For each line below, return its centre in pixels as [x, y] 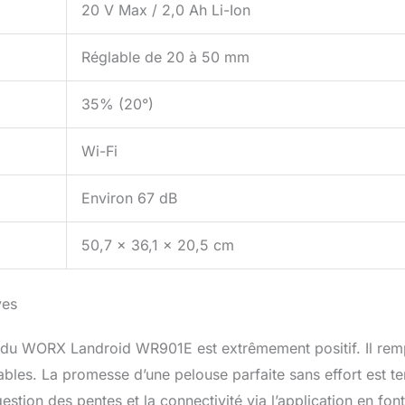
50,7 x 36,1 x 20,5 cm [158, 245]
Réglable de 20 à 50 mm [165, 57]
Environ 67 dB [129, 198]
